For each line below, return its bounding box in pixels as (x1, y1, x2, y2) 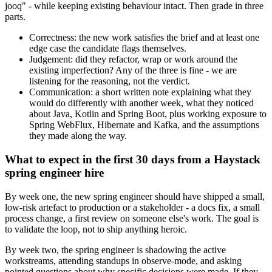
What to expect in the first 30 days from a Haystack (5, 153, 260, 166)
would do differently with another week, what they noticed (29, 98, 254, 109)
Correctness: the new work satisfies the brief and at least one (29, 32, 259, 43)
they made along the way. (29, 131, 127, 141)
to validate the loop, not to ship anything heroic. (5, 223, 187, 234)
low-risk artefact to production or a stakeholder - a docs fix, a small (5, 202, 260, 212)
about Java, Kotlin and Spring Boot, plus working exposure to (29, 109, 267, 120)
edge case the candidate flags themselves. (29, 43, 186, 54)
